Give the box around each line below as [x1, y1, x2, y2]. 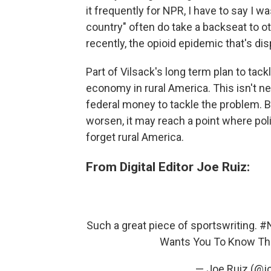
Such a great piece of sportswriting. [86, 218, 260, 232]
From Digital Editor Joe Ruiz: [86, 158, 250, 174]
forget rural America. [86, 130, 184, 143]
